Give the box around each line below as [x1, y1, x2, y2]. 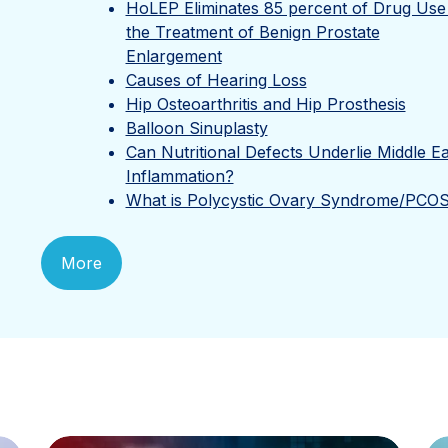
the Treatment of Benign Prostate [125, 22, 380, 42]
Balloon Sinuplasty [125, 118, 268, 138]
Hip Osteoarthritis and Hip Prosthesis [125, 94, 406, 114]
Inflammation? [125, 166, 234, 186]
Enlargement [125, 46, 222, 66]
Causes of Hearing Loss [125, 70, 307, 90]
